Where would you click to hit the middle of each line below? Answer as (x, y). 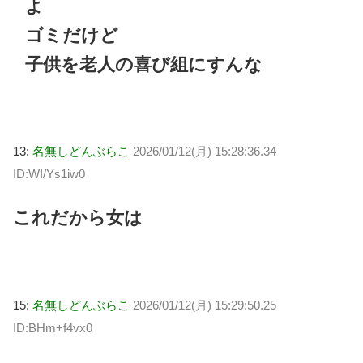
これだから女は (78, 218)
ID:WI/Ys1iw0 (49, 173)
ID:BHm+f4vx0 (53, 327)
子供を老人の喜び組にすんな (144, 64)
